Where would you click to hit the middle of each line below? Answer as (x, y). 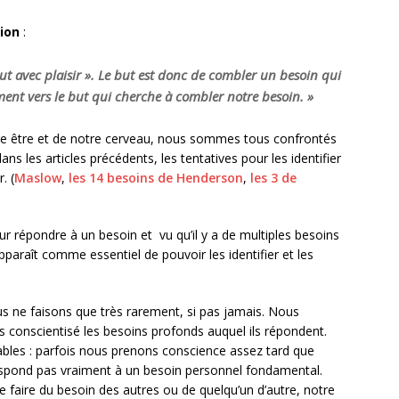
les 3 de (273, 178)
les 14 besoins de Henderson (156, 178)
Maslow (38, 178)
